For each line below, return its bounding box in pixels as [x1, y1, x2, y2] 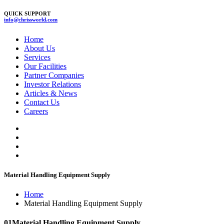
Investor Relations [24, 79, 81, 88]
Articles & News [24, 88, 77, 97]
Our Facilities [24, 61, 66, 70]
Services [24, 52, 50, 61]
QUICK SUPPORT [4, 10, 50, 16]
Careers [24, 106, 48, 115]
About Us [24, 43, 55, 52]
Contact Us [24, 97, 59, 106]
